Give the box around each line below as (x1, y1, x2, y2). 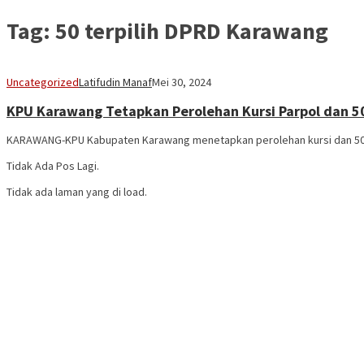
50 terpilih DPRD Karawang (55, 15, 328, 45)
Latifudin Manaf (79, 75, 152, 90)
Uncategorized (6, 75, 79, 90)
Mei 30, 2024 (152, 75, 211, 90)
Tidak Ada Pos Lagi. (6, 158, 99, 174)
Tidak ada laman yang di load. (6, 184, 147, 200)
